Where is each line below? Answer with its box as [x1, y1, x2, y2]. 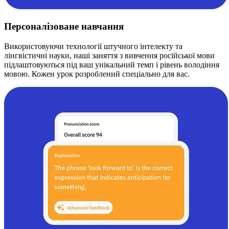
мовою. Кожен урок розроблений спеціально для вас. [4, 69, 190, 78]
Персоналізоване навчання [4, 20, 124, 32]
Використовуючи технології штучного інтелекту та [4, 41, 182, 51]
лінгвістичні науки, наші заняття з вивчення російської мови [4, 51, 215, 60]
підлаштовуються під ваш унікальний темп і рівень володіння [4, 60, 219, 69]
